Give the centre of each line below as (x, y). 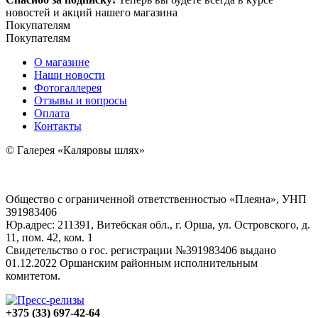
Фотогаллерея (68, 87)
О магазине (62, 62)
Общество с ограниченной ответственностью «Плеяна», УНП (156, 199)
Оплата (52, 113)
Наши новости (70, 75)
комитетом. (33, 275)
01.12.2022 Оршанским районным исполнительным (132, 263)
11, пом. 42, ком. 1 (49, 237)
